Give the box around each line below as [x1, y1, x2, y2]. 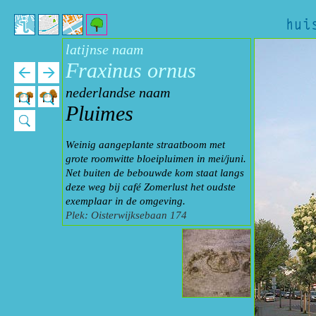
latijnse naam [66, 42, 143, 57]
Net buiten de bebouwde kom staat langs [66, 167, 244, 178]
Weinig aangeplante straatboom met [66, 139, 225, 150]
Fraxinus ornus [66, 59, 196, 82]
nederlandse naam [66, 85, 170, 100]
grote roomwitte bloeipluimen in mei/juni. [66, 153, 246, 164]
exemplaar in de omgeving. [66, 195, 186, 207]
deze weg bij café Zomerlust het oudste [66, 181, 236, 193]
